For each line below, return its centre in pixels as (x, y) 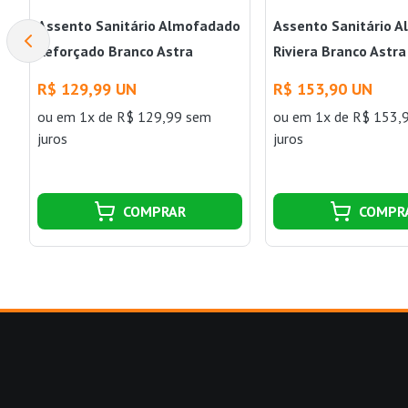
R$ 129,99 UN (87, 88)
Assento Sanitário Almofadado (138, 25)
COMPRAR (154, 211)
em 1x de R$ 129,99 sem (133, 116)
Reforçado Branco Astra (115, 51)
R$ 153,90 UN (323, 88)
